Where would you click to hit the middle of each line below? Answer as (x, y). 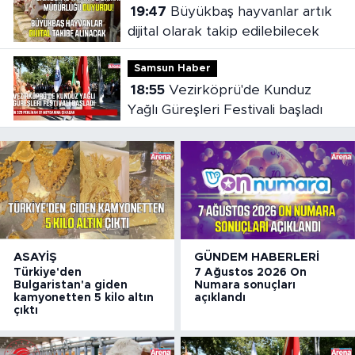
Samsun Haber (172, 68)
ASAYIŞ (35, 257)
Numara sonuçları (245, 285)
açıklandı (220, 298)
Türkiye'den (48, 272)
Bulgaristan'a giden (71, 285)
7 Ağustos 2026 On (251, 272)
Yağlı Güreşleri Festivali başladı (225, 110)
